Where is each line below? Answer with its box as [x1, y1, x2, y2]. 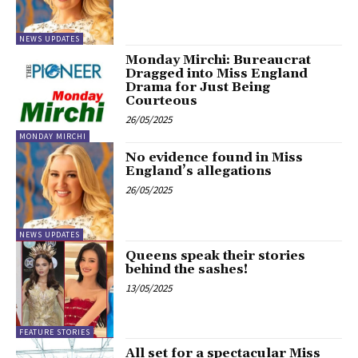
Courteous [125, 92, 198, 109]
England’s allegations [125, 163, 272, 180]
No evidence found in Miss [125, 149, 304, 166]
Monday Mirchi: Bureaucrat [125, 51, 312, 68]
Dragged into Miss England [125, 65, 308, 82]
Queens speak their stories [125, 247, 306, 264]
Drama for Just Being [125, 78, 271, 95]
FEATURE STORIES [19, 326, 90, 337]
